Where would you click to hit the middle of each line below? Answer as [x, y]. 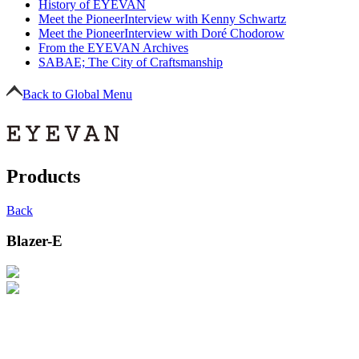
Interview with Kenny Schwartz [205, 18]
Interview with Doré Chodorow [204, 33]
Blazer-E [34, 241]
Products [43, 176]
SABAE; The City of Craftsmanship [131, 62]
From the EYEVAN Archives [113, 47]
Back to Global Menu [77, 94]
